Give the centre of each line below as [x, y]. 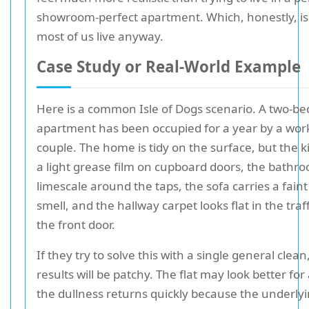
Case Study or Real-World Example [169, 67]
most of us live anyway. [100, 36]
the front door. [76, 225]
